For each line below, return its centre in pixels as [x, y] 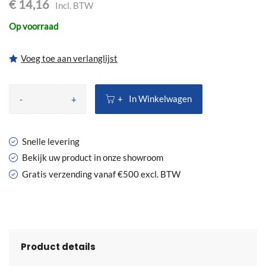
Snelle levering [51, 141]
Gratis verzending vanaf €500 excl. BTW [101, 174]
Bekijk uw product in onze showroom [93, 158]
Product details [58, 246]
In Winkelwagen [160, 98]
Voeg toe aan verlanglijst [69, 58]
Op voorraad [34, 26]
